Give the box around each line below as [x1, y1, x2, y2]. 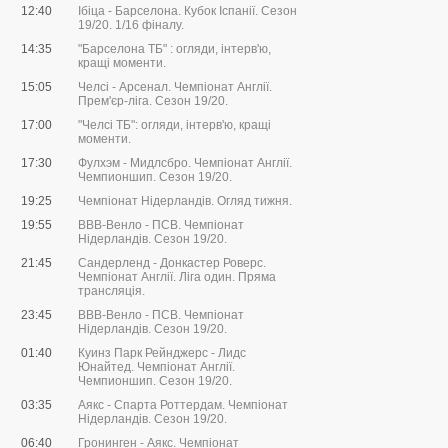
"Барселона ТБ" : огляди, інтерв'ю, [78, 42, 271, 57]
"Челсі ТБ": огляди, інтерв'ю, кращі [78, 118, 271, 133]
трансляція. [78, 284, 145, 299]
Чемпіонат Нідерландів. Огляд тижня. [78, 194, 292, 209]
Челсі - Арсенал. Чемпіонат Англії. [78, 80, 272, 95]
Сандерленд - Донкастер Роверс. [78, 256, 266, 271]
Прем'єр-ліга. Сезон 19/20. [78, 94, 228, 109]
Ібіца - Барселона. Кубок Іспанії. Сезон [78, 4, 297, 19]
